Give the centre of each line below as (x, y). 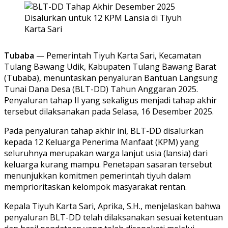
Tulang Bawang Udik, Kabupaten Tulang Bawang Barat (110, 66)
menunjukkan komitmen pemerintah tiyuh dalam (97, 175)
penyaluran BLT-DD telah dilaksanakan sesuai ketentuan (113, 217)
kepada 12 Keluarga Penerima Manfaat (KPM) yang (102, 142)
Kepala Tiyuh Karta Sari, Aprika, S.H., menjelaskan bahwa (112, 206)
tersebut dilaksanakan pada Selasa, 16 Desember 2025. (109, 111)
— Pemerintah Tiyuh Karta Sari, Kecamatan (118, 55)
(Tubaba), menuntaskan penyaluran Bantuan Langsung (111, 78)
